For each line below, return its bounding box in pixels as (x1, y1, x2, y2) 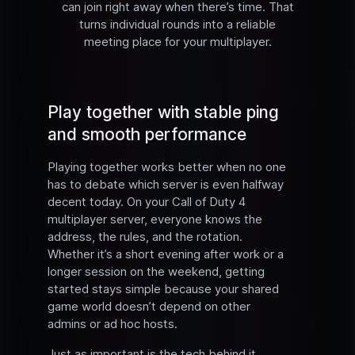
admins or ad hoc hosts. (48, 316, 177, 332)
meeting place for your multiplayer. (83, 34, 272, 50)
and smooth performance (48, 124, 246, 145)
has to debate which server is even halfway (48, 177, 284, 193)
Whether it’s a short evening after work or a (48, 246, 284, 262)
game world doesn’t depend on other (48, 299, 250, 315)
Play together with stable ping (48, 102, 279, 123)
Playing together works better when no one (48, 159, 286, 175)
